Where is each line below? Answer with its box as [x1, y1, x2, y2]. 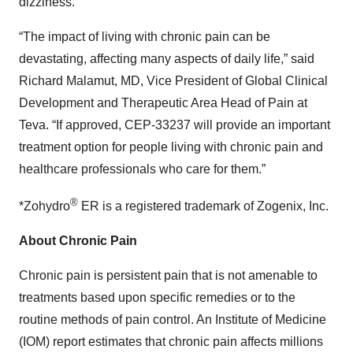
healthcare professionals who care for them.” [19, 162, 266, 176]
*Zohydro [19, 199, 70, 213]
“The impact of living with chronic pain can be [19, 29, 270, 43]
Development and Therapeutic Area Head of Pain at [19, 95, 307, 110]
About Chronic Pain [19, 233, 137, 247]
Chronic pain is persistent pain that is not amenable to [19, 268, 318, 282]
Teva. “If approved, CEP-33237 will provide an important [19, 117, 330, 132]
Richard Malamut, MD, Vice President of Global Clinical [19, 73, 328, 87]
